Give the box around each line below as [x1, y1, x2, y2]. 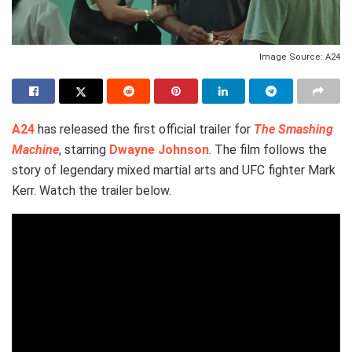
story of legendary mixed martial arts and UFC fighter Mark [12, 162, 335, 178]
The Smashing [254, 121, 333, 137]
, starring [59, 141, 109, 157]
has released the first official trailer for [35, 121, 254, 137]
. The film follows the [209, 141, 327, 157]
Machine [12, 141, 59, 157]
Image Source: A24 [259, 51, 340, 62]
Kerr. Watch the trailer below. [12, 182, 171, 198]
